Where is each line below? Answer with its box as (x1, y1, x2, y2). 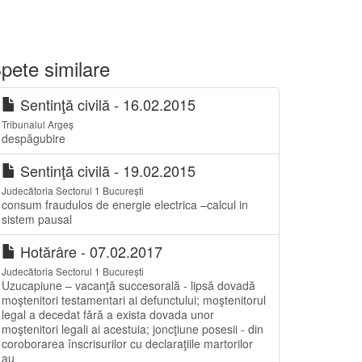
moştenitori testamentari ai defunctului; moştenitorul (2, 292, 266, 308)
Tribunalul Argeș (2, 117, 74, 131)
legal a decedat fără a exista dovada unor (2, 306, 214, 322)
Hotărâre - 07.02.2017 (16, 241, 162, 262)
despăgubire (2, 130, 65, 146)
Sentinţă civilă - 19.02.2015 (16, 160, 196, 181)
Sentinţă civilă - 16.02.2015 (16, 94, 196, 115)
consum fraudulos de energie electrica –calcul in (2, 196, 248, 213)
